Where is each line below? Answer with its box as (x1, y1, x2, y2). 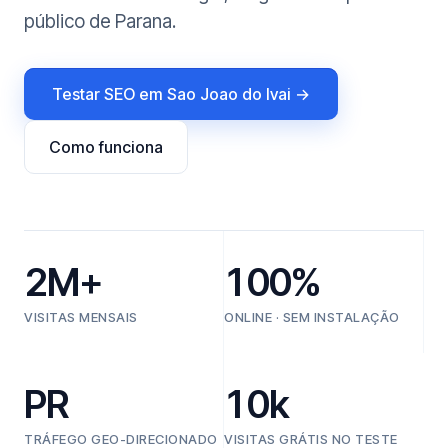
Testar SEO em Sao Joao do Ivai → (52, 84, 310, 104)
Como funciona (49, 137, 163, 157)
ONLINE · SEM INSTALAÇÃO (224, 309, 400, 325)
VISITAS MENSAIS (24, 309, 138, 325)
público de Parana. (24, 10, 176, 33)
